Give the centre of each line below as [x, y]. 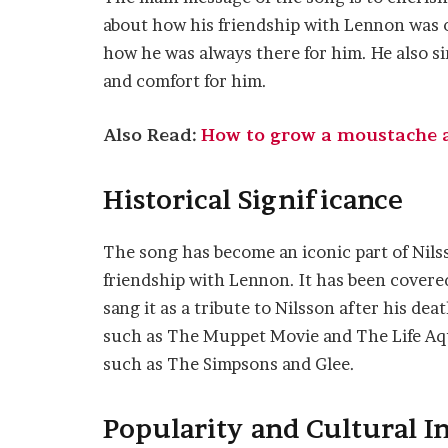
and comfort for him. [185, 81]
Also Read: [152, 134]
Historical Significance [253, 200]
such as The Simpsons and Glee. [229, 363]
